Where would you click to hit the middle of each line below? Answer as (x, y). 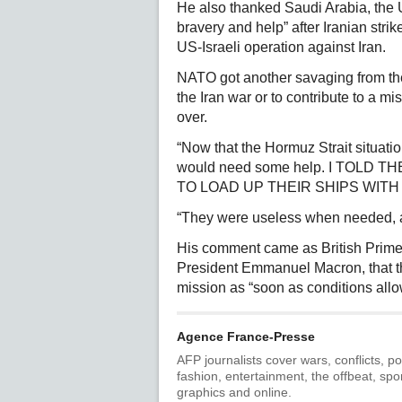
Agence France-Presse (246, 336)
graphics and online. (234, 392)
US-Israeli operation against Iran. (281, 47)
